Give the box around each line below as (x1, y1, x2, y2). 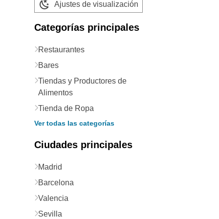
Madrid (38, 163, 62, 171)
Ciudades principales (34, 139, 132, 150)
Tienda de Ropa (38, 104, 94, 112)
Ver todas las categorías (34, 119, 114, 127)
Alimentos (38, 88, 73, 97)
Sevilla (38, 210, 62, 218)
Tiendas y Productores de (38, 77, 127, 85)
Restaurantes (38, 45, 85, 54)
